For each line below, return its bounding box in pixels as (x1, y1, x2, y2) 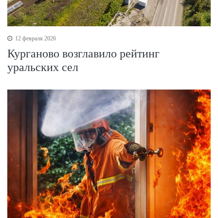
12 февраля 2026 (14, 35, 56, 42)
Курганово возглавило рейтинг (7, 47, 160, 60)
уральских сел (7, 60, 78, 73)
